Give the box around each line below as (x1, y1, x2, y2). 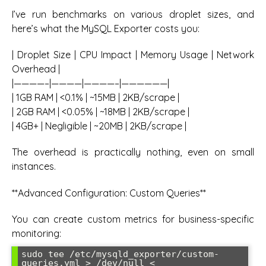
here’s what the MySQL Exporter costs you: (12, 22, 199, 34)
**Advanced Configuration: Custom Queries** (12, 186, 206, 199)
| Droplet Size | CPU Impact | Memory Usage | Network (12, 49, 254, 61)
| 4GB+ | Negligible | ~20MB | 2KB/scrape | (12, 120, 186, 132)
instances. (12, 160, 56, 173)
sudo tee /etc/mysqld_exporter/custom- (21, 249, 219, 260)
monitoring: (12, 227, 61, 240)
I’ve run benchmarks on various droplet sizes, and (12, 8, 254, 20)
